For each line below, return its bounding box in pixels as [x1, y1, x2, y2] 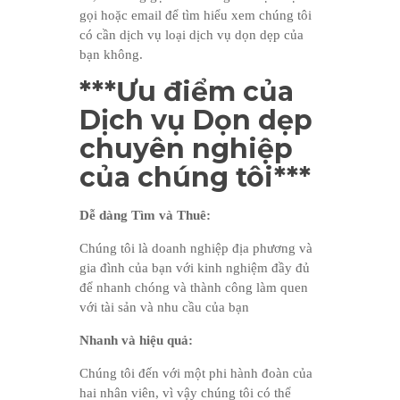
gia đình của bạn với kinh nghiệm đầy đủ [79, 260, 310, 275]
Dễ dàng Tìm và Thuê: [79, 207, 211, 222]
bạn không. [79, 46, 143, 62]
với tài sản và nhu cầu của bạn [79, 299, 249, 314]
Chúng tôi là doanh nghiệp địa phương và [79, 240, 312, 255]
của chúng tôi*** [79, 160, 311, 194]
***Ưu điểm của [79, 74, 294, 108]
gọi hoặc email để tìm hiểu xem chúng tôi [79, 7, 312, 22]
